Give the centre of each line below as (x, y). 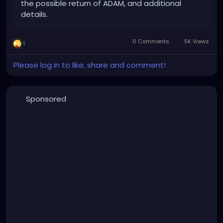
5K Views (196, 42)
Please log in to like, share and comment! (90, 65)
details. (34, 14)
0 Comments (151, 42)
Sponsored (46, 99)
